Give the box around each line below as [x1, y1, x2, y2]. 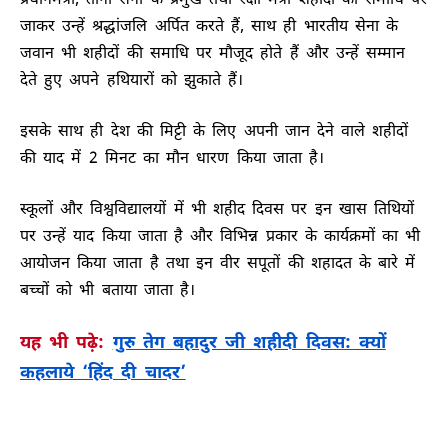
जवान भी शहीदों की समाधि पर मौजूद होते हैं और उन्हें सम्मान [20, 43, 406, 65]
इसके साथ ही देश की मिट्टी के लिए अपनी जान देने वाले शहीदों [20, 121, 409, 143]
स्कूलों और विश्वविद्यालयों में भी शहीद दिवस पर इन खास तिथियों [20, 199, 415, 221]
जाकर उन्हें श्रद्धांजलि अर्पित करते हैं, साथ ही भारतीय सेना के [20, 16, 399, 38]
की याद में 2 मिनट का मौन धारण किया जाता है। [20, 148, 324, 170]
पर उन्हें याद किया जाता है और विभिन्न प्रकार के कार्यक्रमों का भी [20, 226, 421, 248]
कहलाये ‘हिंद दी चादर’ [20, 361, 186, 385]
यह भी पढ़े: [20, 331, 113, 355]
